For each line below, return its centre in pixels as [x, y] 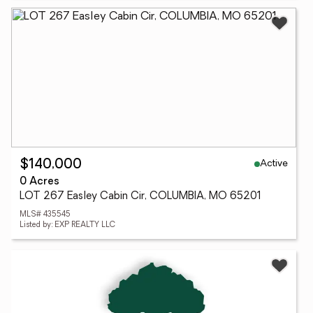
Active [274, 163]
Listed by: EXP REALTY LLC [67, 225]
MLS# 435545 [45, 215]
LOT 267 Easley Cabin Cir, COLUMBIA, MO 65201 [140, 197]
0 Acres [39, 182]
